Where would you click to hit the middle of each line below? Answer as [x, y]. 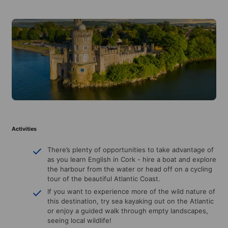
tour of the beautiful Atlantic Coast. [104, 178]
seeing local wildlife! [79, 220]
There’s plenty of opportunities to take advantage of [131, 149]
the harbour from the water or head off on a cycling [130, 169]
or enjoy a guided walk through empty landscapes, [128, 210]
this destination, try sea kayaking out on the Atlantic [131, 201]
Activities [24, 129]
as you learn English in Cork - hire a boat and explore [132, 159]
